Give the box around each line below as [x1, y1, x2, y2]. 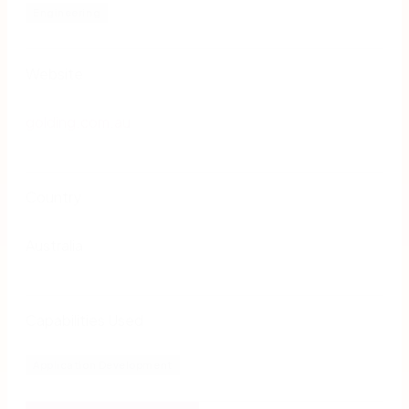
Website [26, 63, 83, 83]
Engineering [33, 5, 101, 18]
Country [26, 186, 81, 206]
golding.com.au [26, 111, 131, 131]
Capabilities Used [26, 309, 143, 330]
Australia [26, 235, 83, 255]
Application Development [33, 358, 173, 371]
